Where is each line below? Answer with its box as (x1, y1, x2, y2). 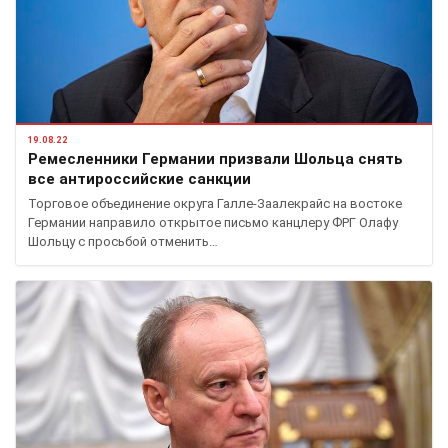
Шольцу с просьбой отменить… (28, 234, 218, 250)
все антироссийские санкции (28, 170, 251, 189)
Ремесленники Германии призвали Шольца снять (28, 150, 403, 169)
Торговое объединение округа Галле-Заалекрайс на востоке (28, 196, 402, 212)
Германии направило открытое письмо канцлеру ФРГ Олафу (28, 215, 398, 231)
